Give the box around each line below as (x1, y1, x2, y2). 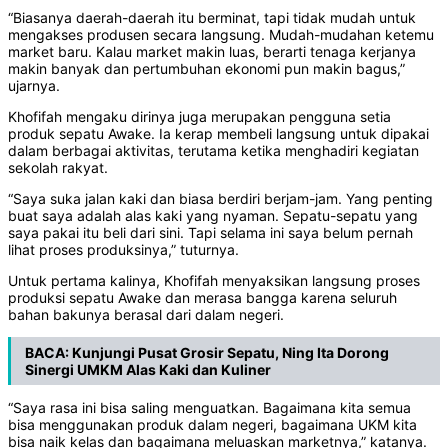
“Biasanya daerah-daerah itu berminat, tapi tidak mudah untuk (8, 9, 416, 27)
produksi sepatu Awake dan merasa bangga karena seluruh (8, 289, 397, 307)
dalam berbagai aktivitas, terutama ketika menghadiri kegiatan (8, 142, 419, 160)
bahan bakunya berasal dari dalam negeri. (8, 306, 284, 324)
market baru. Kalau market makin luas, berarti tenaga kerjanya (8, 43, 416, 61)
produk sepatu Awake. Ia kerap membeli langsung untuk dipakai (8, 125, 429, 143)
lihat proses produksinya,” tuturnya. (8, 241, 239, 259)
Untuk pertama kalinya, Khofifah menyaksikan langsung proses (8, 272, 420, 290)
